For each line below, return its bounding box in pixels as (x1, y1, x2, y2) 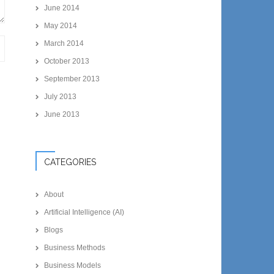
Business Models (44, 261, 102, 270)
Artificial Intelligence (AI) (44, 207, 125, 217)
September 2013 (44, 74, 100, 83)
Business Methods (44, 243, 106, 252)
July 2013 (44, 92, 77, 101)
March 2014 (44, 39, 84, 48)
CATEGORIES (44, 157, 97, 167)
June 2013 (44, 109, 80, 119)
